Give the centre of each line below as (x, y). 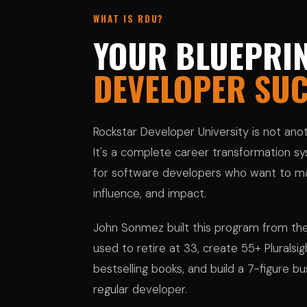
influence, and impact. (150, 193)
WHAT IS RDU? (129, 19)
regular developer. (140, 289)
